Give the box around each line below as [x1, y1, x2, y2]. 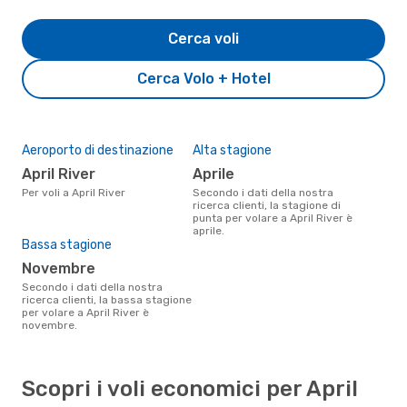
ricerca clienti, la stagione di [193, 198, 341, 212]
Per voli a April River [28, 185, 125, 199]
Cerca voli [168, 29, 239, 47]
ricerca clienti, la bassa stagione [22, 293, 192, 306]
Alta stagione [193, 142, 272, 158]
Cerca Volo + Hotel [136, 69, 271, 87]
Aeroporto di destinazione [22, 142, 174, 158]
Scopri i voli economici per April [22, 375, 358, 402]
